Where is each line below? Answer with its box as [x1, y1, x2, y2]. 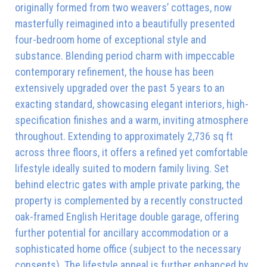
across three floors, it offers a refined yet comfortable [15, 145, 248, 159]
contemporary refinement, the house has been [15, 65, 214, 78]
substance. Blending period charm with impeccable [15, 49, 235, 62]
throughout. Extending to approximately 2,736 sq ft [15, 129, 233, 142]
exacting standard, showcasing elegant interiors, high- [15, 97, 249, 110]
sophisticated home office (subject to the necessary [15, 242, 241, 255]
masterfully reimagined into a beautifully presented [15, 17, 235, 30]
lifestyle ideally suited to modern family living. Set [15, 162, 229, 175]
